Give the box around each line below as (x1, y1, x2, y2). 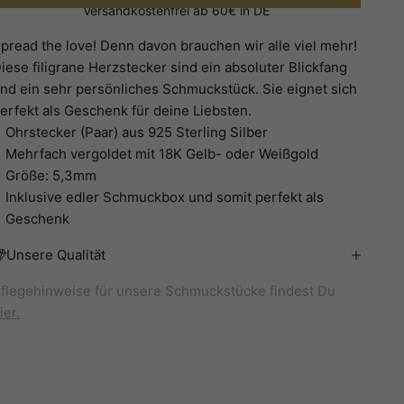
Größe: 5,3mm (5, 167, 97, 185)
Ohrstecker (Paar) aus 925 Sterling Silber (5, 124, 269, 142)
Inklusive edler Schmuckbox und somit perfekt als (5, 188, 325, 207)
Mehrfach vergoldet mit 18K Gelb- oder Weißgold (5, 145, 319, 163)
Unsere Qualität (6, 246, 106, 264)
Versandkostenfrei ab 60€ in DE (83, 3, 271, 19)
